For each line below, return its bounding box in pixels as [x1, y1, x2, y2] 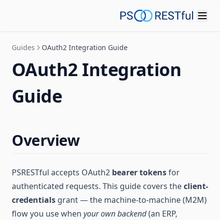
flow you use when [12, 208, 83, 219]
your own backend [83, 208, 146, 219]
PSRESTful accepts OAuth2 [12, 167, 112, 178]
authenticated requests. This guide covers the [12, 181, 184, 192]
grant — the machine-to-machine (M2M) [55, 194, 207, 205]
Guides [12, 43, 35, 52]
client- [184, 181, 208, 192]
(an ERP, [146, 208, 177, 219]
